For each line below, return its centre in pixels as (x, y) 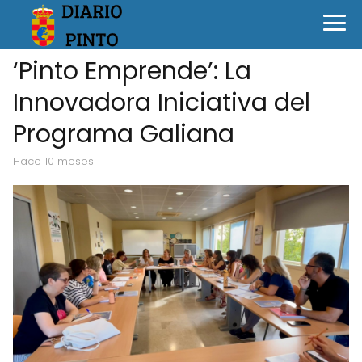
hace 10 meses (57, 161)
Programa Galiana (124, 134)
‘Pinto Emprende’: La (132, 71)
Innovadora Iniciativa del (162, 103)
